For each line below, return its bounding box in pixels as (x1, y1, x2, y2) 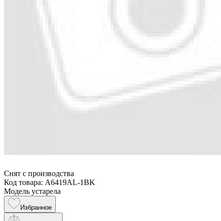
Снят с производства (4, 169, 74, 178)
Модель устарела (4, 186, 61, 195)
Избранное (20, 203, 52, 211)
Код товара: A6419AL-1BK (4, 178, 95, 186)
